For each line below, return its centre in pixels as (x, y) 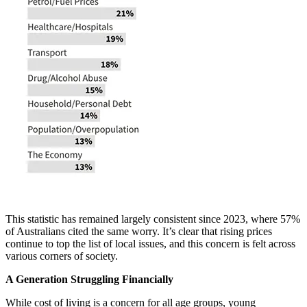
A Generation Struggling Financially (89, 280)
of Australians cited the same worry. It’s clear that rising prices (139, 232)
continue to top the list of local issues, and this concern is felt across (150, 244)
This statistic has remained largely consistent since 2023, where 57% (153, 219)
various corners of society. (62, 256)
